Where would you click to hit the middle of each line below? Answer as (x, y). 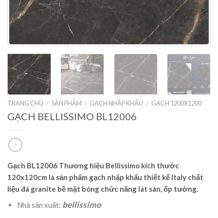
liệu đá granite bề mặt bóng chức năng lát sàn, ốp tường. (103, 189)
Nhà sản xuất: (39, 205)
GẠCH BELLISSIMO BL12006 (72, 117)
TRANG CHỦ (25, 103)
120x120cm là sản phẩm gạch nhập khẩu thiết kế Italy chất (105, 177)
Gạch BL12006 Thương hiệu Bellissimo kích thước (93, 165)
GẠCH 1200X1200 (176, 103)
